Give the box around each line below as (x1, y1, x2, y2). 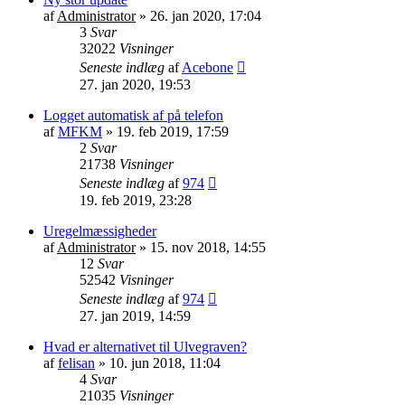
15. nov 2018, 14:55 (150, 239, 266, 255)
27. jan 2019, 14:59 (80, 307, 191, 324)
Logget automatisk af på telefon (43, 107, 223, 123)
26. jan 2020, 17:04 (150, 7, 261, 24)
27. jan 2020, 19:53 (80, 76, 191, 92)
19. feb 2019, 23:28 (80, 192, 192, 208)
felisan (58, 354, 95, 371)
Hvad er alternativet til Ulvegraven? (43, 338, 247, 354)
